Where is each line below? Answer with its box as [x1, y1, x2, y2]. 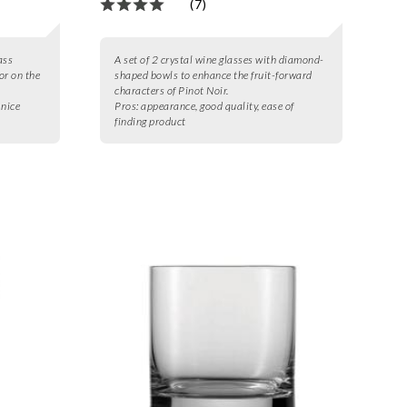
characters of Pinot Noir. [114, 84, 229, 98]
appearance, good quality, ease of [141, 99, 294, 114]
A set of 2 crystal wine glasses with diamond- [114, 53, 324, 67]
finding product [114, 114, 186, 129]
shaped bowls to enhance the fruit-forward [114, 68, 313, 83]
